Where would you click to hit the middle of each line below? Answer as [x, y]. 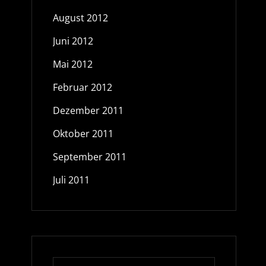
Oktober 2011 [83, 134]
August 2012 [80, 18]
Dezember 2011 [88, 110]
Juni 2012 [73, 41]
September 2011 [89, 157]
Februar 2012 [82, 87]
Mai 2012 [72, 64]
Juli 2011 [71, 180]
